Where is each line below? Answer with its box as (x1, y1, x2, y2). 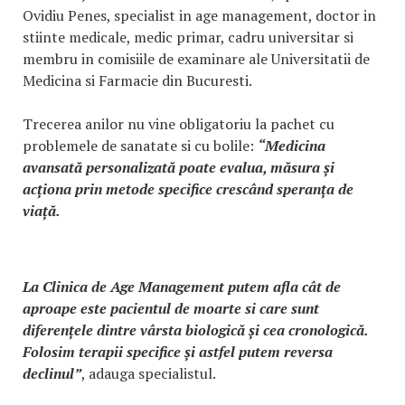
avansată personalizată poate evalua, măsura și (23, 157, 334, 178)
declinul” (23, 363, 81, 384)
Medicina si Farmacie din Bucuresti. (23, 71, 252, 91)
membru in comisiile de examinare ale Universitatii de (23, 49, 370, 70)
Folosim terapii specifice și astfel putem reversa (23, 342, 333, 363)
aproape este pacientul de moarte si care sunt (23, 298, 319, 319)
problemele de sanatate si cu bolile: (23, 136, 258, 156)
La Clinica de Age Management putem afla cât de (23, 277, 341, 297)
